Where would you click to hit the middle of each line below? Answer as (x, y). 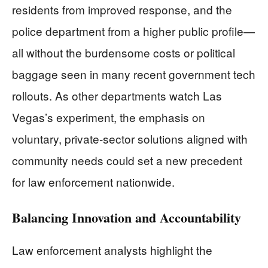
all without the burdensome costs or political (124, 52)
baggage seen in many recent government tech (134, 74)
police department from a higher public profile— (133, 31)
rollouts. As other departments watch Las (117, 95)
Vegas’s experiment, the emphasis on (109, 117)
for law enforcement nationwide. (93, 181)
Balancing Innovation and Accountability (127, 217)
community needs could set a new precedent (127, 160)
